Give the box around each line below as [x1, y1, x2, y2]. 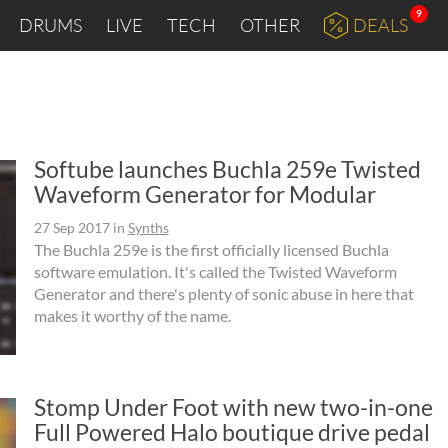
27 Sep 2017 [33, 219, 110, 236]
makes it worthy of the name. [33, 306, 231, 325]
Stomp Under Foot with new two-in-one [33, 392, 433, 421]
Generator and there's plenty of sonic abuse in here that [33, 284, 414, 303]
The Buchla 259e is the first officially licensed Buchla [33, 240, 389, 259]
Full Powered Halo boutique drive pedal [33, 417, 430, 446]
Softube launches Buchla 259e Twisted [33, 155, 421, 183]
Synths [127, 219, 169, 236]
